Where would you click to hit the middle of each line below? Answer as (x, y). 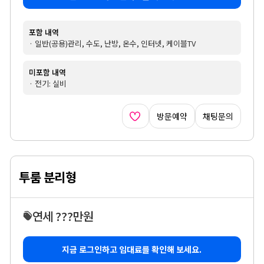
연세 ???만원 (63, 216)
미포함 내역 (47, 72)
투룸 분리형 (48, 176)
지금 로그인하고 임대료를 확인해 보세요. (132, 249)
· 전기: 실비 (47, 83)
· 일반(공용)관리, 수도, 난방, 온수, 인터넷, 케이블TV (112, 43)
